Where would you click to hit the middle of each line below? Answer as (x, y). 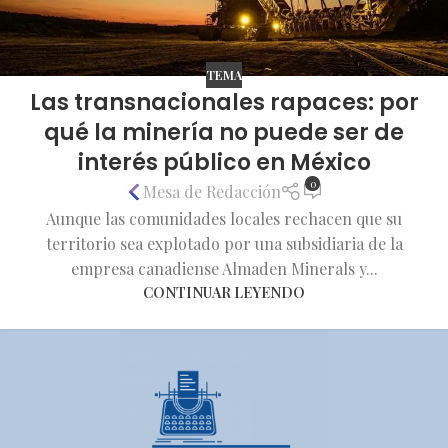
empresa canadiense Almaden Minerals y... (224, 268)
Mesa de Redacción (211, 192)
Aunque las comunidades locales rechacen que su (224, 218)
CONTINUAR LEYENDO (224, 291)
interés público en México (224, 162)
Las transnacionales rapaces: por (224, 102)
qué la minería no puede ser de (224, 132)
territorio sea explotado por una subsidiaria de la (224, 243)
